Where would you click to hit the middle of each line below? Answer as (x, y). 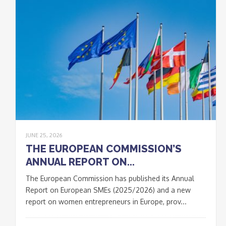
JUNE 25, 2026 (44, 135)
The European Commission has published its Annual (110, 178)
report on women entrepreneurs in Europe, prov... (106, 201)
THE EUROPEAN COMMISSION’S (104, 149)
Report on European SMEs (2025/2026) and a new (108, 190)
